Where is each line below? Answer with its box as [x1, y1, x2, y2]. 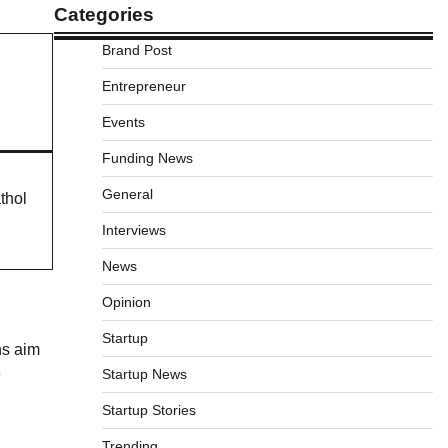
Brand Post [101, 42, 172, 58]
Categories [53, 4, 154, 25]
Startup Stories [101, 402, 196, 418]
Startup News [101, 366, 187, 382]
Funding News [101, 150, 193, 166]
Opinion [101, 294, 151, 310]
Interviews [101, 222, 166, 238]
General [101, 186, 153, 202]
